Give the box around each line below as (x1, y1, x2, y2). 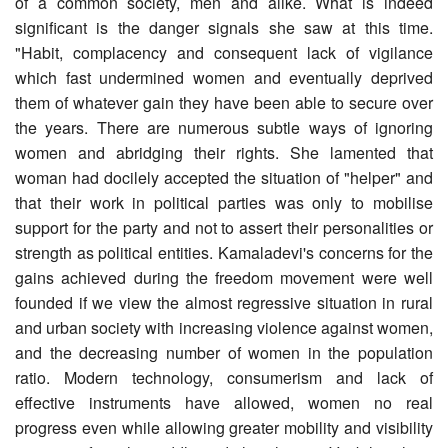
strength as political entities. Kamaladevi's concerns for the (15, 240, 433, 264)
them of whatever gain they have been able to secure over (15, 90, 433, 114)
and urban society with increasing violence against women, (15, 315, 433, 339)
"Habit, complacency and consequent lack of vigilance (15, 40, 433, 64)
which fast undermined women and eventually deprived (15, 65, 433, 89)
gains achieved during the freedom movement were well (15, 265, 433, 289)
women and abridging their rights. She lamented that (15, 140, 433, 164)
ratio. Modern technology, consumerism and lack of (15, 365, 433, 389)
